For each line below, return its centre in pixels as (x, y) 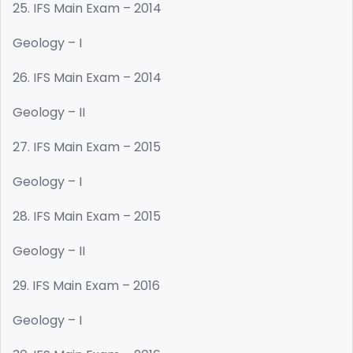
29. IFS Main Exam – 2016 (86, 286)
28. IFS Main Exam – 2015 (87, 216)
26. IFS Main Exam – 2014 (87, 78)
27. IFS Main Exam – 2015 (87, 147)
